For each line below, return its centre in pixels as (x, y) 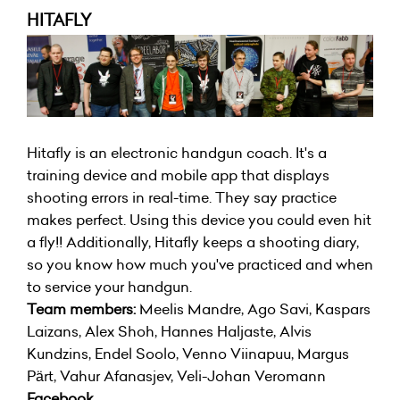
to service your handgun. (109, 286)
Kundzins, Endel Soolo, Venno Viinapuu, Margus (188, 353)
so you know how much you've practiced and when (200, 264)
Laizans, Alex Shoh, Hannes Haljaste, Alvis (169, 331)
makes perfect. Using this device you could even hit (199, 219)
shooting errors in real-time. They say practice (182, 197)
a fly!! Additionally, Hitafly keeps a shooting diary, (193, 242)
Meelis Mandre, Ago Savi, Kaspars (253, 308)
